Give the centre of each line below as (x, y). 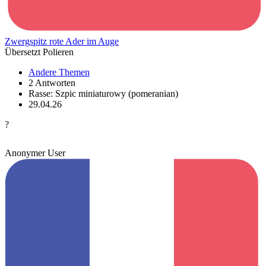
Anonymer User (35, 153)
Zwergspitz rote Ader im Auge (62, 41)
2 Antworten (52, 83)
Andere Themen (59, 72)
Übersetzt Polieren (39, 52)
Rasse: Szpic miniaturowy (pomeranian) (103, 93)
